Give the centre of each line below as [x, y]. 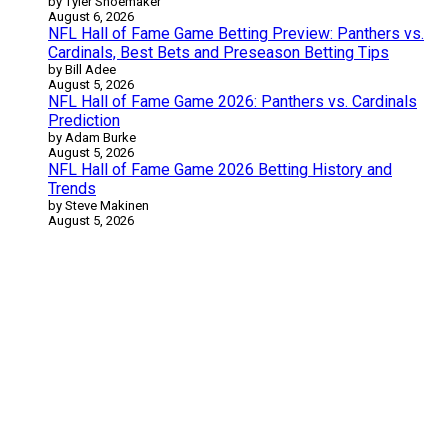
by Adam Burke [92, 137]
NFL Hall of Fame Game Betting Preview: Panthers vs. [236, 33]
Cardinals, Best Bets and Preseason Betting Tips [218, 52]
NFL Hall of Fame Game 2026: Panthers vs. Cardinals [232, 101]
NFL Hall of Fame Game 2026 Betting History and [220, 169]
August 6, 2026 [91, 16]
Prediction [84, 120]
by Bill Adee [82, 69]
